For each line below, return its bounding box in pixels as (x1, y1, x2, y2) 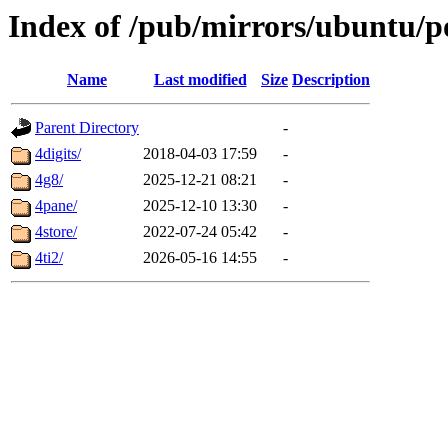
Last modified (153, 71, 247, 89)
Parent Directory (35, 119, 139, 137)
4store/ (35, 223, 77, 241)
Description (292, 71, 370, 89)
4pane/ (35, 197, 77, 215)
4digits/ (35, 145, 81, 163)
